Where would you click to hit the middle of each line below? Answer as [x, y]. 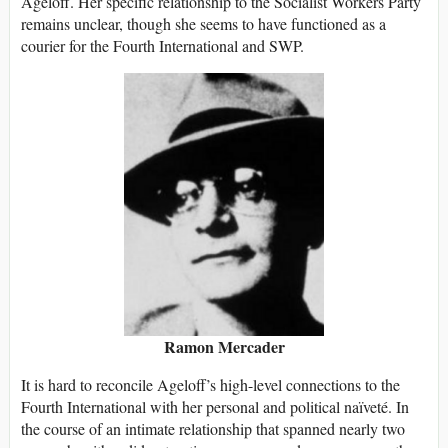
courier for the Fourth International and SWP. [162, 46]
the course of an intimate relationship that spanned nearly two [213, 429]
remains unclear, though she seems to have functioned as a [203, 24]
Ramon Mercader [224, 347]
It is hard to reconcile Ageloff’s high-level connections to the [210, 385]
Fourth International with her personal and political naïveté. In [215, 407]
